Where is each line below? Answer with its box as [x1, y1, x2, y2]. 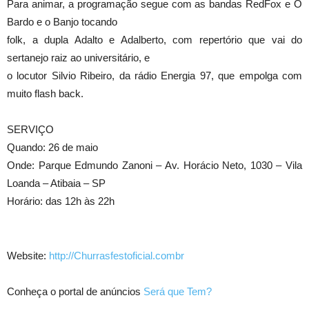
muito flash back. [7, 88, 83, 100]
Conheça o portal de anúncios [7, 286, 143, 298]
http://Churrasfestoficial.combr [49, 250, 184, 262]
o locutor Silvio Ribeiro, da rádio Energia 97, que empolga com [7, 70, 302, 82]
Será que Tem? [143, 286, 212, 298]
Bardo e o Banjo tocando [7, 16, 117, 28]
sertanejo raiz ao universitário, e [7, 52, 150, 64]
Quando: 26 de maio [7, 141, 98, 154]
